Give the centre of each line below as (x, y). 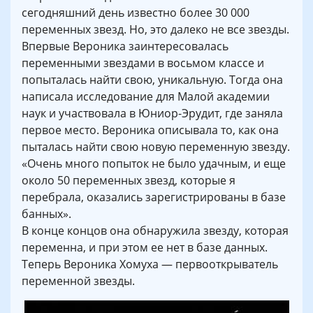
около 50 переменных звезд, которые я (129, 180)
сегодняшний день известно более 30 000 (136, 12)
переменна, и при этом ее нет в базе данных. (145, 247)
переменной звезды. (78, 281)
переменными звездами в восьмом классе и (143, 63)
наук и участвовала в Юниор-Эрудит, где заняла (152, 113)
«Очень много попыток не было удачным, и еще (154, 163)
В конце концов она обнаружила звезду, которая (155, 230)
